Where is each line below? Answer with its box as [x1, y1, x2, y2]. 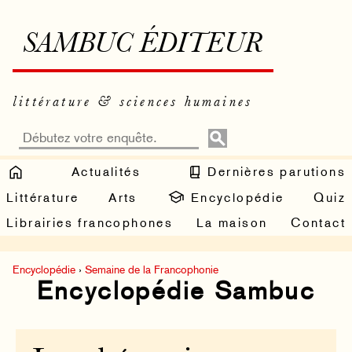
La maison [196, 215, 268, 231]
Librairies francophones [6, 215, 174, 231]
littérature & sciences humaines [13, 95, 253, 109]
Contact [291, 215, 346, 231]
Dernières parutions [203, 163, 346, 179]
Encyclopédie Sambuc [36, 276, 316, 306]
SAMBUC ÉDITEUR [23, 31, 263, 59]
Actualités [71, 163, 141, 179]
